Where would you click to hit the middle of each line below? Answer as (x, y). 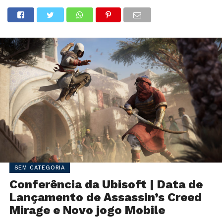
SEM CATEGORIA (40, 167)
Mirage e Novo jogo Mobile (87, 210)
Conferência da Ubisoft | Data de (106, 184)
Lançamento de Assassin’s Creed (105, 197)
